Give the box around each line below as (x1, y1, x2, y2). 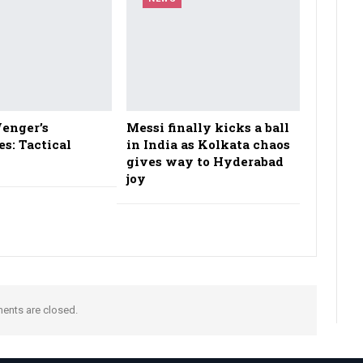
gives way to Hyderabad (126, 153, 284, 170)
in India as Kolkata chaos (126, 136, 291, 153)
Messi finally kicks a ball (126, 119, 290, 136)
